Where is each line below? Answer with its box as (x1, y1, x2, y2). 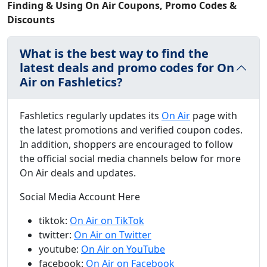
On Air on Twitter (74, 228, 151, 241)
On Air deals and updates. (20, 166, 136, 179)
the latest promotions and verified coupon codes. (20, 123, 243, 136)
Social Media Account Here (20, 190, 140, 203)
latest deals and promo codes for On (20, 59, 234, 76)
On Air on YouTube (81, 242, 165, 256)
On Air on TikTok (70, 213, 144, 227)
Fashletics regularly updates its (20, 108, 162, 122)
